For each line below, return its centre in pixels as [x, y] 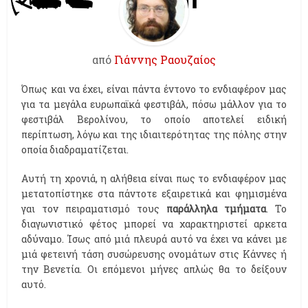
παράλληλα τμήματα [216, 209]
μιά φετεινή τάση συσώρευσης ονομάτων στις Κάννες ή [154, 254]
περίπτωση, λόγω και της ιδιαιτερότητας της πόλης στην [154, 135]
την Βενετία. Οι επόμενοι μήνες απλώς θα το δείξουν [154, 269]
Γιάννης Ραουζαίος [165, 60]
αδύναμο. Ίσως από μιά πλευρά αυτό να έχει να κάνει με [154, 239]
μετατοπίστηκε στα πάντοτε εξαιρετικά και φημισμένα [154, 194]
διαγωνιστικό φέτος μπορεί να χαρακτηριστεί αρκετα [154, 224]
